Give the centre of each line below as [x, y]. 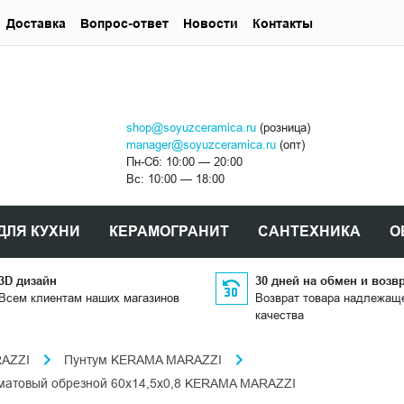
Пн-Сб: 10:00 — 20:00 [184, 162]
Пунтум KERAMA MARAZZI [143, 360]
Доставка [36, 23]
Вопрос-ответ [124, 23]
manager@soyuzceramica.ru [201, 145]
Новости [211, 23]
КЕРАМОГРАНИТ [169, 232]
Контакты [283, 23]
